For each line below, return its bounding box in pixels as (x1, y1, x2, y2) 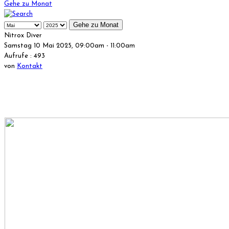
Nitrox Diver (4, 32, 42, 39)
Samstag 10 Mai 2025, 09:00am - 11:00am (4, 42, 135, 49)
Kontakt (17, 62, 42, 70)
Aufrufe (4, 52, 28, 59)
